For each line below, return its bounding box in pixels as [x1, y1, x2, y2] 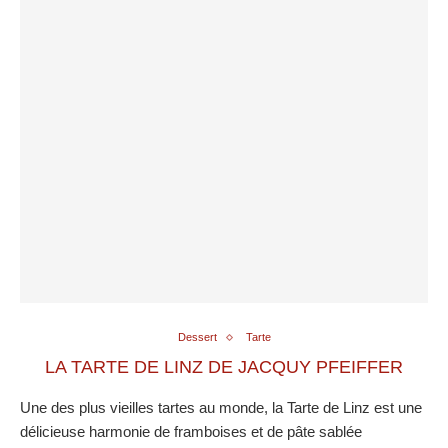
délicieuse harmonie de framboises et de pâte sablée [20, 423, 362, 441]
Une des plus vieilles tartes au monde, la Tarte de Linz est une [20, 399, 422, 417]
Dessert [177, 331, 217, 344]
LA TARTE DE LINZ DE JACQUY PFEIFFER [45, 357, 403, 378]
